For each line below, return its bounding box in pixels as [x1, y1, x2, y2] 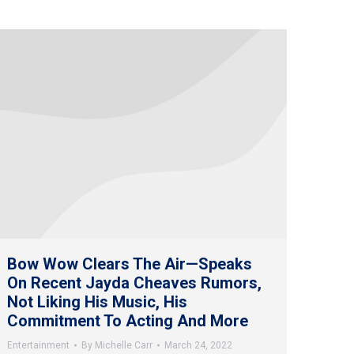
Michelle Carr [95, 340, 153, 352]
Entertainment [7, 340, 70, 352]
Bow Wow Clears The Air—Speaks [7, 254, 252, 274]
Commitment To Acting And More [7, 311, 248, 331]
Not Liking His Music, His [7, 292, 187, 312]
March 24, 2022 [164, 340, 232, 352]
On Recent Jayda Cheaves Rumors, [7, 273, 262, 293]
